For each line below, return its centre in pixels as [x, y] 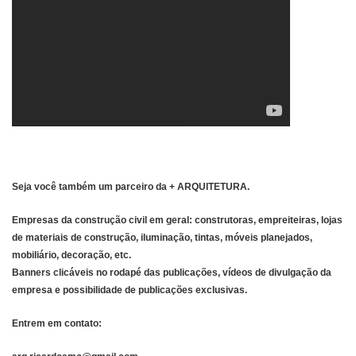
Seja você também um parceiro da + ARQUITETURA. [131, 186]
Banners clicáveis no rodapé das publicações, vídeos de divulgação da [172, 272]
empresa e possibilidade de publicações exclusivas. [130, 290]
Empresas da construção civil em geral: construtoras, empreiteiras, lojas [177, 220]
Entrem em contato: [57, 323]
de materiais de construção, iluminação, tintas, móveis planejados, [162, 237]
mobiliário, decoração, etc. [72, 255]
